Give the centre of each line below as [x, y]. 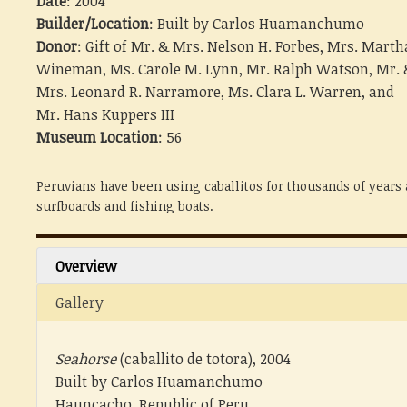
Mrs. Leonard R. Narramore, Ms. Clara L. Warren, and [215, 92]
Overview [86, 266]
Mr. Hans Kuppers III [105, 114]
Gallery [79, 303]
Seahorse [86, 359]
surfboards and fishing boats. [125, 206]
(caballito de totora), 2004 [203, 359]
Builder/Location [93, 24]
